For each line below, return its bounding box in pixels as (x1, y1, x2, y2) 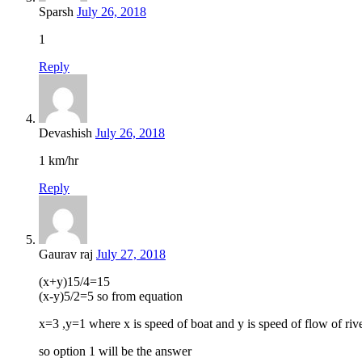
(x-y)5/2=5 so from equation (39, 288, 183, 303)
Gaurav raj (39, 246, 93, 261)
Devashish (39, 125, 92, 140)
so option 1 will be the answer (39, 343, 192, 358)
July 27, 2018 (96, 246, 166, 261)
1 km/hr (39, 153, 78, 167)
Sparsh (39, 4, 74, 19)
